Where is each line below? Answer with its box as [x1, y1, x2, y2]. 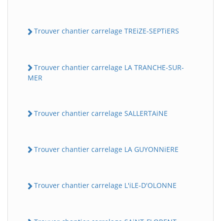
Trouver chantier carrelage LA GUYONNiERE [34, 145, 179, 154]
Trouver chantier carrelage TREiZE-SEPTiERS [34, 26, 179, 36]
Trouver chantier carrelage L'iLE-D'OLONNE [34, 181, 177, 190]
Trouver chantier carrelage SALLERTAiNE [34, 108, 168, 118]
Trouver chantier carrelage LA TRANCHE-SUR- [34, 62, 184, 72]
